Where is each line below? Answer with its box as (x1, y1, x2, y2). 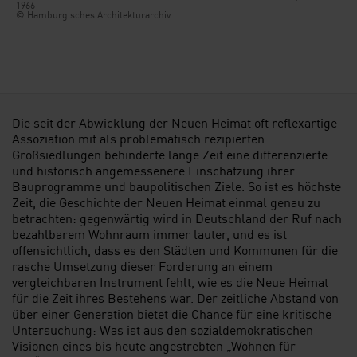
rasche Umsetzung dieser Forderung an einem (12, 256, 273, 276)
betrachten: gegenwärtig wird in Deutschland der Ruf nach (12, 208, 342, 228)
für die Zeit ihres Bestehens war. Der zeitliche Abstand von (12, 288, 339, 308)
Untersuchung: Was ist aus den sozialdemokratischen (12, 320, 313, 339)
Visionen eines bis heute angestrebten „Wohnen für (12, 335, 296, 355)
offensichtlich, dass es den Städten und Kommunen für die (12, 240, 338, 260)
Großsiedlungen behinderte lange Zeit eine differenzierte (12, 144, 328, 164)
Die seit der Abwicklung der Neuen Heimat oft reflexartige (12, 112, 337, 132)
